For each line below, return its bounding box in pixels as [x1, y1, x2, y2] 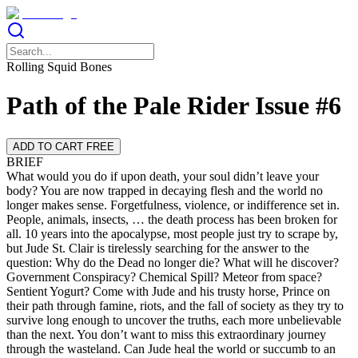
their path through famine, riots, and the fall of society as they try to [6, 298, 344, 312]
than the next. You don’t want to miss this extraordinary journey [6, 327, 326, 341]
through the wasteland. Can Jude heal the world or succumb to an [6, 341, 336, 356]
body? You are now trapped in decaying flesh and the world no [6, 183, 323, 197]
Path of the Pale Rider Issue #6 [6, 91, 341, 121]
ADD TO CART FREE [13, 140, 114, 153]
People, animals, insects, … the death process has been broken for [6, 212, 337, 226]
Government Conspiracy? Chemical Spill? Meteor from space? [6, 269, 322, 284]
